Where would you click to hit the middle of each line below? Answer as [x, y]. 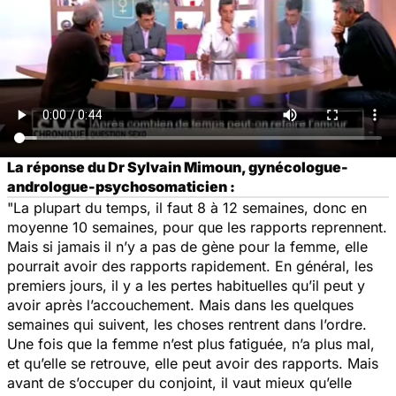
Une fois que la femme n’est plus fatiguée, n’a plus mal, [191, 343]
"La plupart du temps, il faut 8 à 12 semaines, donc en [187, 207]
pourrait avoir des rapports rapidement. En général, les [190, 266]
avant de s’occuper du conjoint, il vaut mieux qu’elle [179, 382]
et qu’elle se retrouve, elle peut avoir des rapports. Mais [193, 363]
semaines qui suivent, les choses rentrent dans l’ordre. [187, 324]
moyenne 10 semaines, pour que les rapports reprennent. [197, 227]
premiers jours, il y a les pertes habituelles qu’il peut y [186, 285]
